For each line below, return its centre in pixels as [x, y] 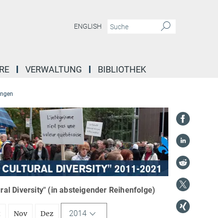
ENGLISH [88, 27]
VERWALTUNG [54, 69]
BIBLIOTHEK [122, 69]
